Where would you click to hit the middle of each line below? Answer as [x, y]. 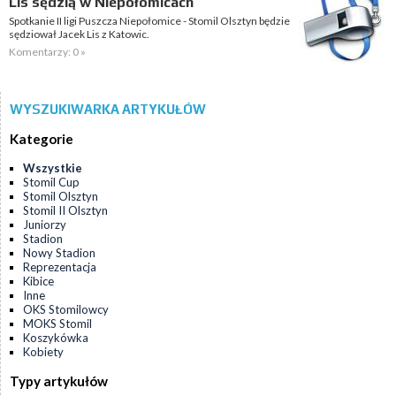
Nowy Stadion [59, 253]
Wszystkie [53, 168]
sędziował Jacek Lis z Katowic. [79, 34]
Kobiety [43, 352]
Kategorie [42, 139]
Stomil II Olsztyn [65, 211]
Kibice [38, 282]
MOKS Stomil [57, 324]
